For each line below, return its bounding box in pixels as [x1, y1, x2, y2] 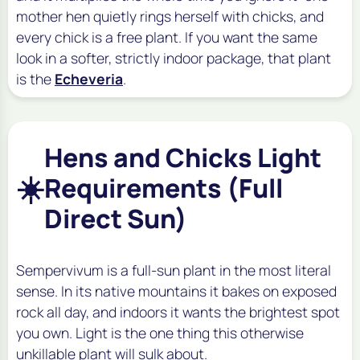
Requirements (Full [44, 170, 283, 206]
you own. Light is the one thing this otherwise [16, 322, 304, 342]
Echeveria [55, 68, 123, 88]
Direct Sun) [44, 200, 187, 236]
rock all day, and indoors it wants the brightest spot [16, 301, 340, 321]
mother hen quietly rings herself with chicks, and [16, 6, 324, 26]
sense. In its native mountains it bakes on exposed [16, 280, 337, 301]
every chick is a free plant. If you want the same [16, 27, 317, 47]
